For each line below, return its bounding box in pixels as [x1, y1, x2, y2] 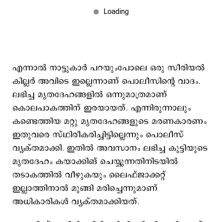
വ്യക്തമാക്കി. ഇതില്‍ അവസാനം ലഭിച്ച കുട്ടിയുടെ [12, 142, 208, 154]
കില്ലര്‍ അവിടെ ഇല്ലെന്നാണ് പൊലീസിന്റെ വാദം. [12, 75, 200, 87]
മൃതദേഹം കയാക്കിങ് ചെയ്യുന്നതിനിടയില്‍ [12, 156, 178, 167]
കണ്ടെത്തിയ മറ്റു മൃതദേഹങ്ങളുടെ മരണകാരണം [12, 115, 207, 127]
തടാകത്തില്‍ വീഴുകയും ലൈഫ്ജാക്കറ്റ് [12, 169, 166, 181]
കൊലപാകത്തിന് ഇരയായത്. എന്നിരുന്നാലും [12, 102, 191, 114]
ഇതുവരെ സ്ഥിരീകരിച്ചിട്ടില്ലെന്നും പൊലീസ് [12, 129, 184, 141]
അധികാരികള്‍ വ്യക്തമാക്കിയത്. [12, 196, 139, 208]
